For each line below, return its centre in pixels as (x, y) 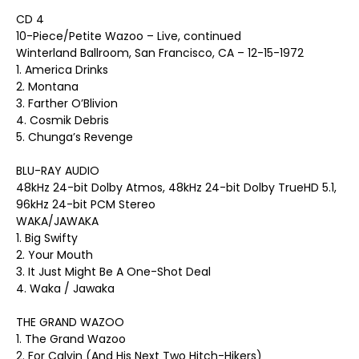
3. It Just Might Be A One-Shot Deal (113, 272)
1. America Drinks (62, 70)
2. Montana (47, 87)
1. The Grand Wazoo (71, 339)
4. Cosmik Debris (63, 120)
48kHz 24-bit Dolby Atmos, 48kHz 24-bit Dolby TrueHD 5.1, (176, 188)
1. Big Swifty (47, 238)
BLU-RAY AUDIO (58, 171)
